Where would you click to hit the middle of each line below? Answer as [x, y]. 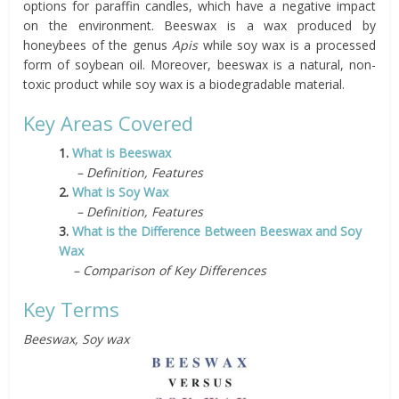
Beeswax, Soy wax [77, 339]
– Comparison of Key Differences [163, 270]
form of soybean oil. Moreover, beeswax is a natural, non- [199, 65]
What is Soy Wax [121, 192]
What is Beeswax [124, 153]
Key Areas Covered [109, 123]
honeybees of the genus [98, 45]
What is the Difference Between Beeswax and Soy [217, 231]
